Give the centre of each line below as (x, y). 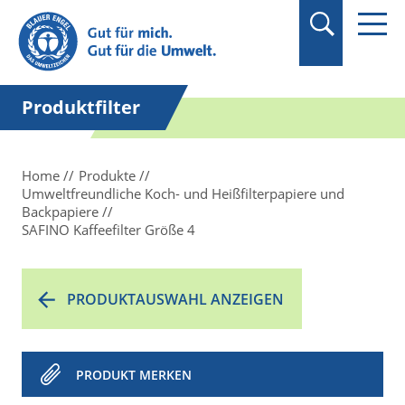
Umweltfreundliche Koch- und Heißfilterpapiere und (183, 193)
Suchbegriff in (96, 14)
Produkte (107, 175)
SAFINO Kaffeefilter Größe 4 (108, 230)
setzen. (73, 53)
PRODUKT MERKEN (134, 375)
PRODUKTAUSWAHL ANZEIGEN (175, 299)
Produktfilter (81, 107)
